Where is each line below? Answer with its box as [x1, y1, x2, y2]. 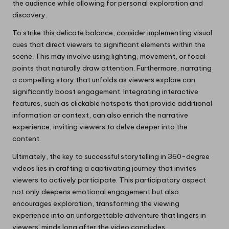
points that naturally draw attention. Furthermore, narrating [12, 63, 212, 73]
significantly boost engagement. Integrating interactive [12, 87, 198, 97]
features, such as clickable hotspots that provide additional [12, 99, 212, 108]
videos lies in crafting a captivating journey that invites [12, 164, 196, 173]
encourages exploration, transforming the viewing [12, 199, 179, 209]
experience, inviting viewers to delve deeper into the [12, 122, 188, 132]
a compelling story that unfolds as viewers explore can [12, 75, 195, 85]
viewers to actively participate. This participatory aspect [12, 175, 206, 185]
